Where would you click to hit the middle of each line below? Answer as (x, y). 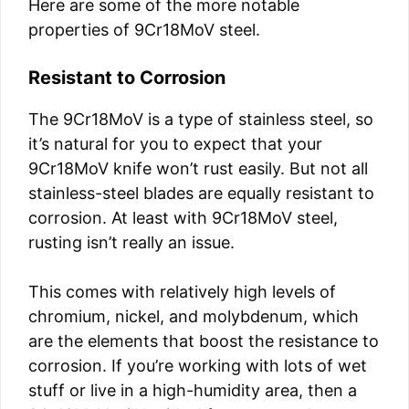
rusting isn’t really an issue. (131, 242)
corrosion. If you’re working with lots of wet (198, 366)
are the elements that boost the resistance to (204, 341)
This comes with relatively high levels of (182, 292)
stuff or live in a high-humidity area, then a (193, 390)
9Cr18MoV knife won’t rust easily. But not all (198, 168)
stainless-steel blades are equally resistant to (201, 193)
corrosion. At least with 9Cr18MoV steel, (183, 218)
